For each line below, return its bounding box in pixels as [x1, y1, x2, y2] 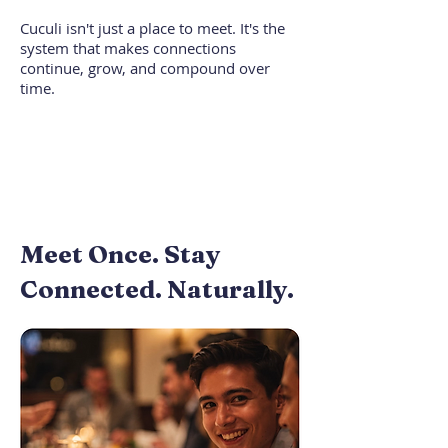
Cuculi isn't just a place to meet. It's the [20, 18, 285, 38]
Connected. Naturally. [20, 274, 294, 304]
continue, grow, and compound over [20, 58, 270, 78]
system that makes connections [20, 38, 236, 58]
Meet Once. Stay [20, 239, 221, 269]
